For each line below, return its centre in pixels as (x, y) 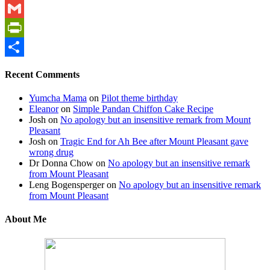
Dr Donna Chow (61, 163)
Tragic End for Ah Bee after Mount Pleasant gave (154, 142)
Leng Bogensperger (67, 185)
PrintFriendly (30, 46)
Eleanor (44, 109)
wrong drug (51, 152)
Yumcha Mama (58, 98)
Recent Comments (42, 74)
